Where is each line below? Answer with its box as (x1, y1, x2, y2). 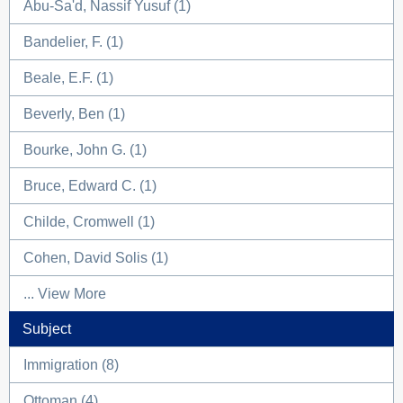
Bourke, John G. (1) (23, 142, 147, 157)
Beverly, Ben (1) (23, 106, 125, 121)
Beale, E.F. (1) (23, 70, 113, 85)
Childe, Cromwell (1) (23, 214, 155, 229)
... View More (23, 286, 106, 301)
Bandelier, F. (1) (23, 34, 123, 49)
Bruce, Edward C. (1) (23, 178, 157, 193)
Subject (22, 321, 71, 336)
